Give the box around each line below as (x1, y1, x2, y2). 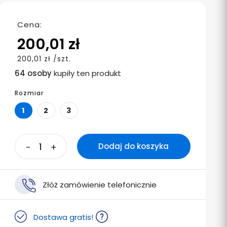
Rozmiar (14, 89, 44, 98)
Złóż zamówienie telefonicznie (42, 179, 157, 190)
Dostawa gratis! (33, 211, 93, 222)
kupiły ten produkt (51, 68, 121, 79)
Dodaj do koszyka (98, 141, 169, 152)
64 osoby (14, 68, 52, 79)
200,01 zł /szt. (17, 54, 71, 64)
